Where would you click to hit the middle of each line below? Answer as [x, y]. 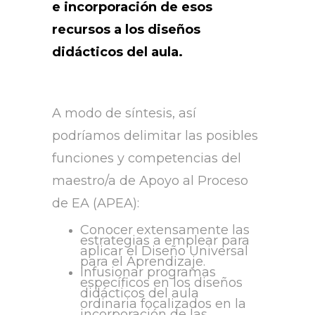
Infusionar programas [148, 272]
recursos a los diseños [126, 30]
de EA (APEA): [96, 204]
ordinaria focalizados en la [163, 304]
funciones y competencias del [147, 159]
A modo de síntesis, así [124, 114]
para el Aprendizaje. [143, 262]
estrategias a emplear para [165, 241]
